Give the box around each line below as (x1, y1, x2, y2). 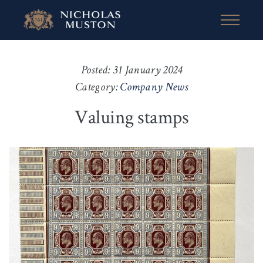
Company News (120, 82, 188, 94)
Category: (75, 82, 120, 94)
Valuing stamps (75, 104, 188, 129)
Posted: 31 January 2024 (80, 65, 183, 77)
